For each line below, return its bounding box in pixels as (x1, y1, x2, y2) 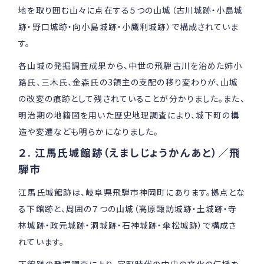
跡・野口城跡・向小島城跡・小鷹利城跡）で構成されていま (18, 20, 239, 32)
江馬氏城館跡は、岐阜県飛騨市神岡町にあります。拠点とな (18, 186, 246, 199)
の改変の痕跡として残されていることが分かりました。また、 (18, 92, 245, 104)
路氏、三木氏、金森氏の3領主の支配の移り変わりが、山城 (18, 75, 239, 88)
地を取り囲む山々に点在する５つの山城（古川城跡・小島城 (18, 4, 243, 16)
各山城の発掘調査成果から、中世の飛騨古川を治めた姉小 (18, 59, 243, 71)
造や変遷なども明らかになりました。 (18, 125, 159, 137)
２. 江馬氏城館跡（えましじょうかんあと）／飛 (18, 145, 241, 160)
